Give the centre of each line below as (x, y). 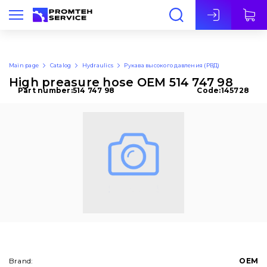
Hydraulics (98, 66)
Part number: (45, 91)
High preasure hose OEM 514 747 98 (121, 83)
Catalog (60, 66)
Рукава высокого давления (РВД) (172, 66)
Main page (24, 66)
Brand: (21, 261)
